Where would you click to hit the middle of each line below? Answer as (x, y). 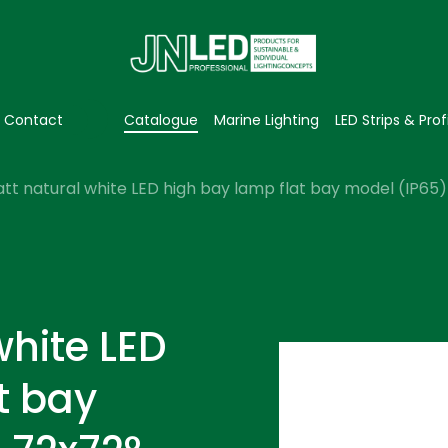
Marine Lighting (266, 120)
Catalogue (161, 120)
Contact (33, 120)
